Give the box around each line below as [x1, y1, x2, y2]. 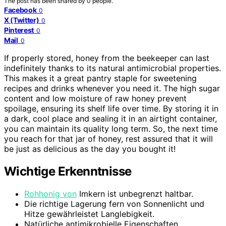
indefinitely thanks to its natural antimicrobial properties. [4, 63, 221, 73]
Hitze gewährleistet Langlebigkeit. [24, 208, 154, 219]
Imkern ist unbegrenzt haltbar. [77, 188, 193, 199]
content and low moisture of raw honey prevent [4, 93, 187, 103]
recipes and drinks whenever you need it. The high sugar [4, 83, 220, 93]
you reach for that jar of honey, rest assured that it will [4, 133, 213, 144]
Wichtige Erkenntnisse [4, 163, 132, 179]
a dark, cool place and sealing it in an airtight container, [4, 113, 217, 124]
